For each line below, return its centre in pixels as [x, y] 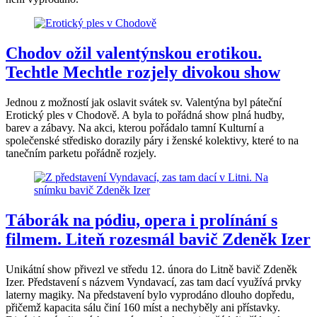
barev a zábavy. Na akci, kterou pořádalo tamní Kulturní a [135, 127]
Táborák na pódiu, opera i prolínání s [142, 220]
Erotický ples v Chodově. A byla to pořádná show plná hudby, [145, 115]
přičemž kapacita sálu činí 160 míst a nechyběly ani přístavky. [143, 307]
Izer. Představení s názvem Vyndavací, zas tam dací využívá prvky [154, 282]
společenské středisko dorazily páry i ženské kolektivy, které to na [152, 140]
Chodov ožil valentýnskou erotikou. [134, 53]
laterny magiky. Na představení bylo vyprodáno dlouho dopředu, [150, 294]
